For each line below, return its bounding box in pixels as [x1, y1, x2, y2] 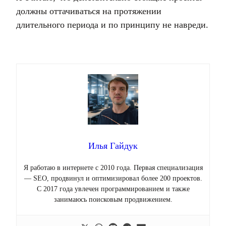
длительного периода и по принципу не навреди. [16, 20, 208, 30]
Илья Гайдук [88, 141, 138, 151]
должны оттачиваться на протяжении [16, 6, 161, 16]
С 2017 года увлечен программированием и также [36, 185, 190, 193]
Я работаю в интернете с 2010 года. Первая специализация [23, 164, 203, 172]
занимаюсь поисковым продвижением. [53, 196, 173, 203]
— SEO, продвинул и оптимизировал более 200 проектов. [24, 175, 202, 182]
